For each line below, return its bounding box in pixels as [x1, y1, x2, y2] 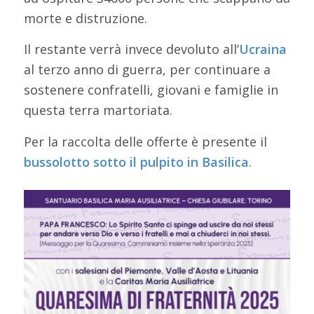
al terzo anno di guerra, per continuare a [23, 61, 271, 78]
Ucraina [238, 41, 287, 58]
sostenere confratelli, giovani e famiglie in [23, 81, 278, 99]
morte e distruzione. [23, 9, 147, 27]
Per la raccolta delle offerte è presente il [23, 132, 267, 150]
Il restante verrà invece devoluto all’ [23, 41, 239, 58]
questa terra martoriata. [23, 102, 172, 119]
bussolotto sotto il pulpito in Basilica [23, 153, 249, 170]
